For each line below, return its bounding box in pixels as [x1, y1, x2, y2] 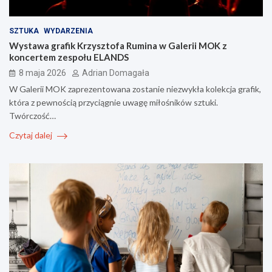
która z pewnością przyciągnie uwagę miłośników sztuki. [9, 97, 218, 107]
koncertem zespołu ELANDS [9, 51, 129, 63]
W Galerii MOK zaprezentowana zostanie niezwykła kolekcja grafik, [9, 83, 261, 94]
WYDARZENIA [44, 26, 93, 35]
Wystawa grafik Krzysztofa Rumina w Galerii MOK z [9, 39, 227, 51]
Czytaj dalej [9, 129, 54, 140]
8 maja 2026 [19, 67, 66, 78]
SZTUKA [9, 26, 39, 35]
